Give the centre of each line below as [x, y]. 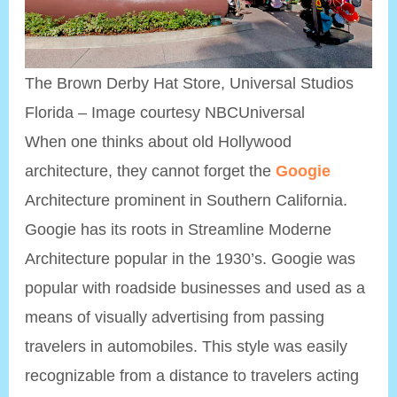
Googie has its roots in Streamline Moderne [179, 230]
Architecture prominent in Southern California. [187, 200]
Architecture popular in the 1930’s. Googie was [191, 259]
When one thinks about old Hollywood [159, 142]
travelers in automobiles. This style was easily [187, 346]
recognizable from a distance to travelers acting [192, 376]
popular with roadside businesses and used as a [195, 288]
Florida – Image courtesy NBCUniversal [165, 113]
